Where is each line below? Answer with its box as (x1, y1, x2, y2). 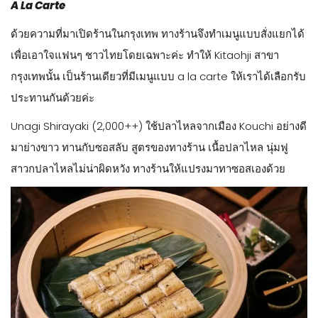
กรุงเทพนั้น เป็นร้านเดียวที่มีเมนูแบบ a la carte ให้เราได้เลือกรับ (11, 68, 306, 84)
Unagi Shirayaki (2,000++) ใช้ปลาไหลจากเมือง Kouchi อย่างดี (11, 118, 307, 133)
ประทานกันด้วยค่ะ (11, 89, 94, 105)
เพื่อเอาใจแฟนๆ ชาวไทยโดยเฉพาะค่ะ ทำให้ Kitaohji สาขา (11, 47, 279, 62)
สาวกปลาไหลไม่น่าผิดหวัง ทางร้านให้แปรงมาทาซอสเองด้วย (11, 160, 285, 176)
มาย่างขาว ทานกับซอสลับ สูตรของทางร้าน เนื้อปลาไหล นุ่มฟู (11, 139, 288, 155)
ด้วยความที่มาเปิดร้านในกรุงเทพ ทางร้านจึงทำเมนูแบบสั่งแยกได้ (11, 26, 305, 41)
